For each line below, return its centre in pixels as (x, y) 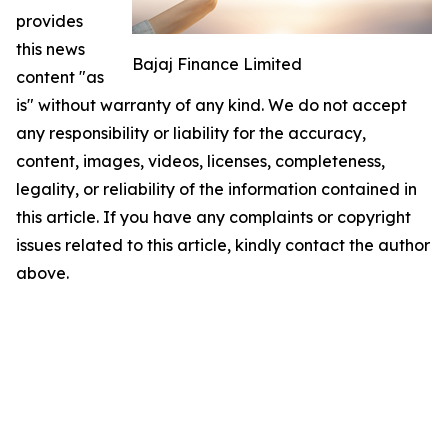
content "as (60, 76)
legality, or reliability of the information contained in (216, 188)
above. (42, 272)
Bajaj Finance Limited (217, 63)
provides (49, 20)
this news (50, 48)
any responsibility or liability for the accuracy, (191, 132)
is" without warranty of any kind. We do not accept (211, 104)
